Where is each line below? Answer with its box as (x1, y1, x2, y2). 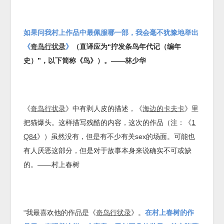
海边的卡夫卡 (142, 104, 185, 112)
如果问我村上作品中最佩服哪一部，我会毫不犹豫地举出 (23, 28, 199, 36)
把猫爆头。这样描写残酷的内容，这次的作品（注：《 (23, 118, 192, 126)
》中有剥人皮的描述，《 (65, 104, 143, 112)
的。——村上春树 (23, 160, 80, 168)
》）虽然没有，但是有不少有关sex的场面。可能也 (37, 132, 195, 140)
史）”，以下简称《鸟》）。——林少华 (23, 56, 146, 64)
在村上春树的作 (145, 208, 194, 216)
